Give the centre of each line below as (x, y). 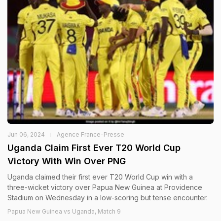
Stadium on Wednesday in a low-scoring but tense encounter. (108, 198)
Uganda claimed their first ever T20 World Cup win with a (100, 177)
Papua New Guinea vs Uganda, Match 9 (64, 211)
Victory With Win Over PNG (67, 161)
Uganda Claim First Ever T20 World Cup (94, 148)
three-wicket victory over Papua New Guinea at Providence (105, 187)
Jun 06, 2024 (26, 134)
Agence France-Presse (91, 134)
